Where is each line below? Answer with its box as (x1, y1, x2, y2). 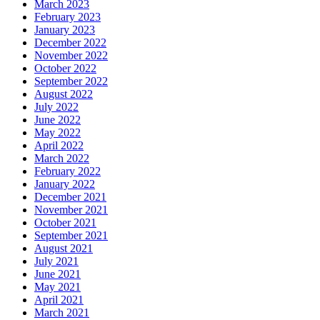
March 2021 (34, 306, 89, 319)
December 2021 (34, 190, 106, 203)
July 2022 (34, 100, 79, 113)
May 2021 (34, 280, 81, 293)
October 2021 (34, 216, 96, 229)
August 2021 (34, 241, 93, 254)
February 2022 (34, 164, 101, 177)
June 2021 (34, 267, 81, 280)
